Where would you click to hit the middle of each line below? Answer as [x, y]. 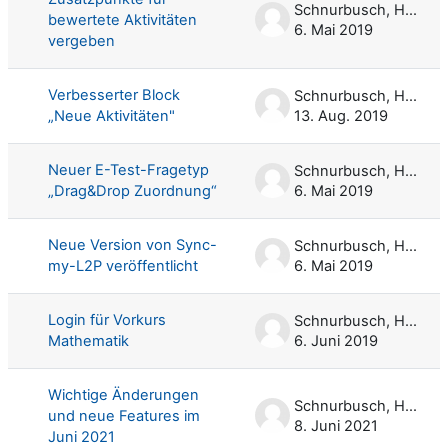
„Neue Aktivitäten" [111, 115]
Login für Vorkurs [107, 319]
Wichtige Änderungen [123, 394]
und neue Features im [124, 415]
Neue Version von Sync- [132, 244]
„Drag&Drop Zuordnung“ [132, 190]
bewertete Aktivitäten [122, 19]
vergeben [81, 40]
